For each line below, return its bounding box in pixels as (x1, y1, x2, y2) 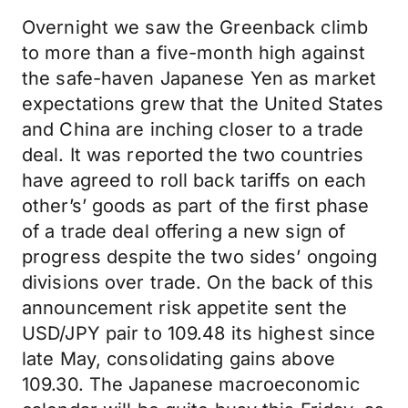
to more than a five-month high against (22, 42, 366, 64)
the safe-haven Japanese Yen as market (22, 67, 377, 89)
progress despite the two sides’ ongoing (22, 246, 378, 268)
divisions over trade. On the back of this (22, 271, 374, 293)
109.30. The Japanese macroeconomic (22, 373, 360, 395)
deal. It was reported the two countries (22, 144, 364, 166)
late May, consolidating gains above (22, 348, 335, 370)
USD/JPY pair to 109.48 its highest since (22, 322, 376, 344)
